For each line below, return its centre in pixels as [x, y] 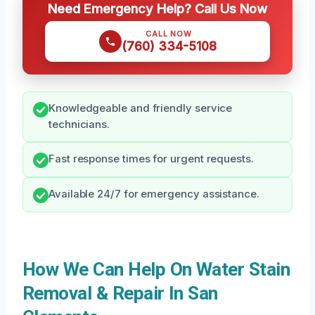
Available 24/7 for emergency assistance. [154, 194]
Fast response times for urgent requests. [151, 159]
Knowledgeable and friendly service [141, 109]
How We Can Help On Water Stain [156, 270]
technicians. [79, 125]
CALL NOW [169, 34]
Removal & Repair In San [120, 294]
